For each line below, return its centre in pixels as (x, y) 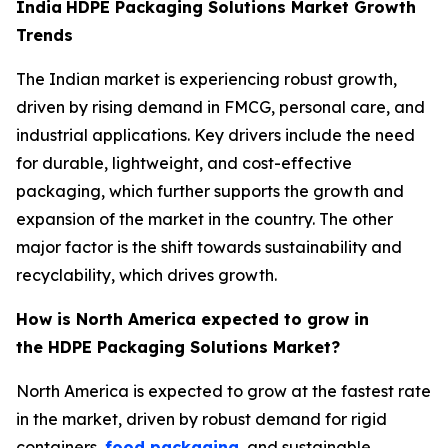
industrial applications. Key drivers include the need (215, 134)
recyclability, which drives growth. (146, 274)
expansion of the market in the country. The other (204, 218)
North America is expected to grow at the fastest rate (223, 390)
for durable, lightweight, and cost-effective (184, 162)
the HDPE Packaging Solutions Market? (180, 346)
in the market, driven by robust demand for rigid (201, 418)
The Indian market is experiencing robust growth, (206, 78)
